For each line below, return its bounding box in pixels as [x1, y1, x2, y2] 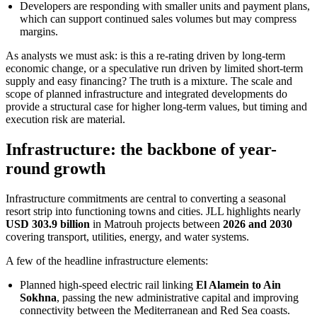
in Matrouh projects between [90, 218, 223, 231]
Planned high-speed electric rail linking [20, 279, 196, 292]
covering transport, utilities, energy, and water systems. [6, 231, 249, 243]
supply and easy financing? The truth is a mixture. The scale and [6, 75, 292, 88]
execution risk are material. [6, 113, 125, 126]
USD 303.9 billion [6, 218, 90, 231]
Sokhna [20, 292, 57, 304]
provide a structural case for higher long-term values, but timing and [6, 100, 307, 113]
